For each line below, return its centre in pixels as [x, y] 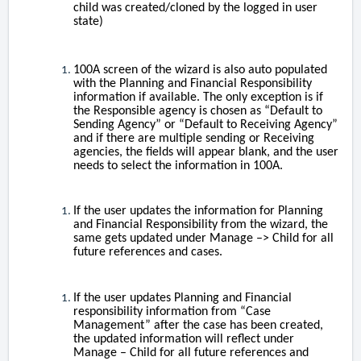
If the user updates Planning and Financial [183, 299]
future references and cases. [148, 253]
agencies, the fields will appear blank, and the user [206, 152]
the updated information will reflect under [184, 340]
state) [88, 22]
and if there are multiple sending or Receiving [194, 138]
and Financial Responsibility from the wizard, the [201, 225]
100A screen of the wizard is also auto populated [200, 70]
